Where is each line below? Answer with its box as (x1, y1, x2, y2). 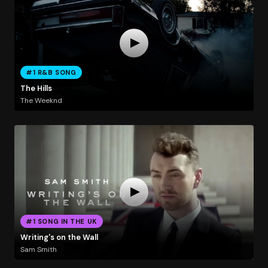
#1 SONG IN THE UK (26, 217, 98, 226)
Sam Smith (20, 244, 57, 254)
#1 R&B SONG (26, 68, 77, 77)
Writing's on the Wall (20, 232, 98, 243)
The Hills (20, 83, 52, 94)
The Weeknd (20, 95, 62, 105)
